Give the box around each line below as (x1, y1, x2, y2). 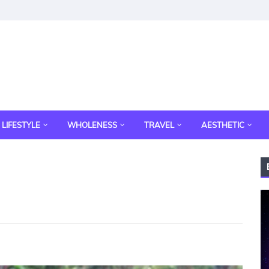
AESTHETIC (201, 120, 244, 130)
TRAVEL (144, 120, 174, 130)
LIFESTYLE (2, 120, 40, 130)
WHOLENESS (67, 120, 117, 130)
